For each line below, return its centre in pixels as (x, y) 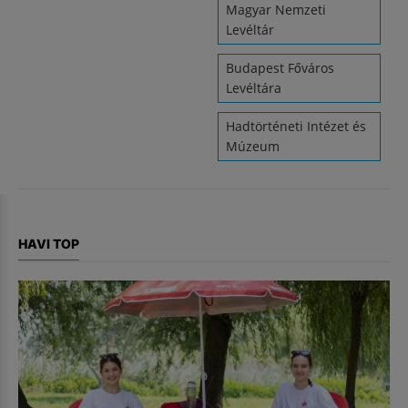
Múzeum (253, 146)
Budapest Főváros (280, 68)
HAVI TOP (49, 244)
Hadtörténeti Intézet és (296, 126)
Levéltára (254, 88)
